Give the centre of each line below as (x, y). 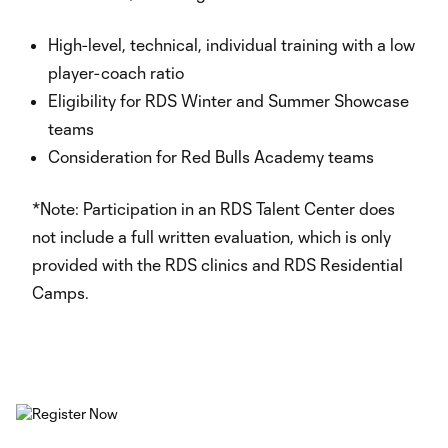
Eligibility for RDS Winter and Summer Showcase (228, 100)
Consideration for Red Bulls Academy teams (211, 156)
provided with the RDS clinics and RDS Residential (217, 264)
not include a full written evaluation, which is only (211, 236)
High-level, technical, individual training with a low (231, 44)
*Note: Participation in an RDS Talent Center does (213, 208)
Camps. (60, 292)
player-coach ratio (116, 72)
